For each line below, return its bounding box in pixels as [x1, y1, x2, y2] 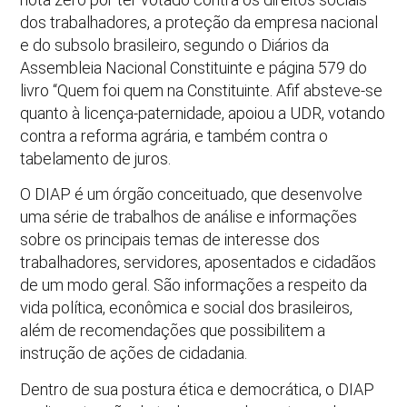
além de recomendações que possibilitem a [20, 321, 326, 341]
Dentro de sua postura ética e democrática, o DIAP [20, 379, 375, 399]
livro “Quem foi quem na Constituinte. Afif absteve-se [20, 80, 383, 100]
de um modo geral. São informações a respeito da [20, 275, 368, 295]
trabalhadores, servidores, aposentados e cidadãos [20, 253, 377, 273]
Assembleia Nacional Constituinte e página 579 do [20, 57, 368, 77]
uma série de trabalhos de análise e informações [20, 207, 358, 227]
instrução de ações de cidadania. [20, 343, 248, 363]
